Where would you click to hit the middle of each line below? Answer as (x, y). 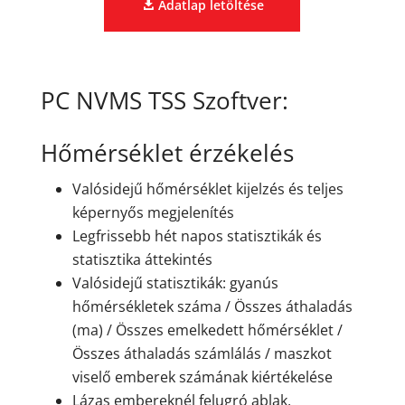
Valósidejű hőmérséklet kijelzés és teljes (207, 188)
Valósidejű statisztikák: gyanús (175, 283)
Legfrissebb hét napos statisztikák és (197, 235)
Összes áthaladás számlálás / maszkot (202, 353)
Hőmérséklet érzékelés (167, 152)
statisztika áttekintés (142, 259)
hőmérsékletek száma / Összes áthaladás (212, 306)
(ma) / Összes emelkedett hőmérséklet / (207, 330)
